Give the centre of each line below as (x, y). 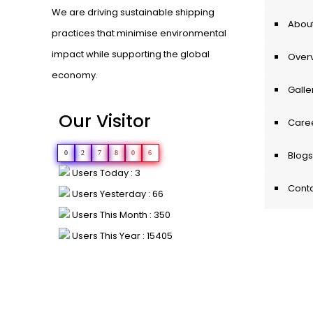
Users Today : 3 (105, 173)
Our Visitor (105, 121)
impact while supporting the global (131, 54)
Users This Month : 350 (120, 215)
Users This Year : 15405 (121, 236)
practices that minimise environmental (139, 33)
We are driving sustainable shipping (133, 12)
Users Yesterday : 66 (117, 194)
